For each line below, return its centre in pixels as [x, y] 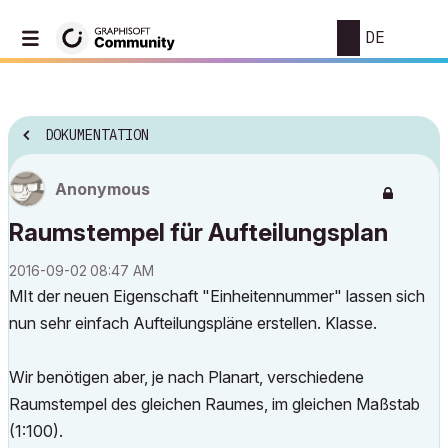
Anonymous [102, 189]
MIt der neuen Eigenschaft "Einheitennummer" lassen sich [217, 296]
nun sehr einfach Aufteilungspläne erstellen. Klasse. [193, 323]
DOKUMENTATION [97, 135]
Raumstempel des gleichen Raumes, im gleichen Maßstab [214, 404]
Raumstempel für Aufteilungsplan [198, 232]
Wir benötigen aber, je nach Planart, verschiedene [186, 377]
